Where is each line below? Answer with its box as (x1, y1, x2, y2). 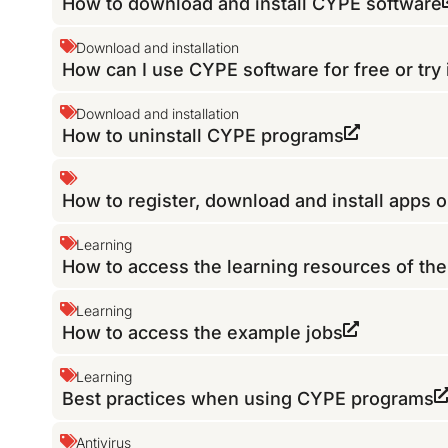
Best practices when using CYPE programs (62, 388, 435, 410)
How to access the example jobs (62, 322, 344, 344)
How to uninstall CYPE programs (62, 125, 345, 147)
